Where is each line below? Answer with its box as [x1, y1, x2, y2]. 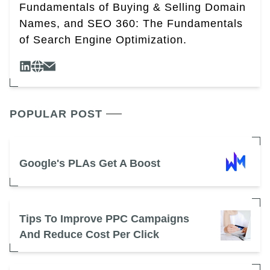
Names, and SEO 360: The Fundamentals [19, 17, 243, 30]
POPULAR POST [10, 108, 102, 121]
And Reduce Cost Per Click [19, 228, 159, 241]
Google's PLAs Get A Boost [19, 157, 160, 169]
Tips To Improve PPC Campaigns [19, 213, 189, 225]
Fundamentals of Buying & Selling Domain [19, 1, 246, 14]
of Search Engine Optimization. [19, 34, 187, 46]
